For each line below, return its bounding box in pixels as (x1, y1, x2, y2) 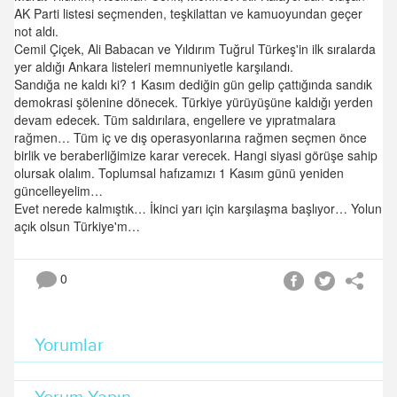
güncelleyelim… (14, 182, 103, 199)
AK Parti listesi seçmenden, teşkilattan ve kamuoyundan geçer (14, 4, 362, 22)
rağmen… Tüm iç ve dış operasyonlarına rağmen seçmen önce (14, 128, 367, 146)
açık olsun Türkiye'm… (14, 217, 140, 235)
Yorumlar (35, 335, 104, 357)
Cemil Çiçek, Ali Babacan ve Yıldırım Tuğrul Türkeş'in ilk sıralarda (14, 40, 376, 58)
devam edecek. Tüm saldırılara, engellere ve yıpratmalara (14, 111, 336, 128)
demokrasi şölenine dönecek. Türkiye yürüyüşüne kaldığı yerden (14, 93, 373, 111)
